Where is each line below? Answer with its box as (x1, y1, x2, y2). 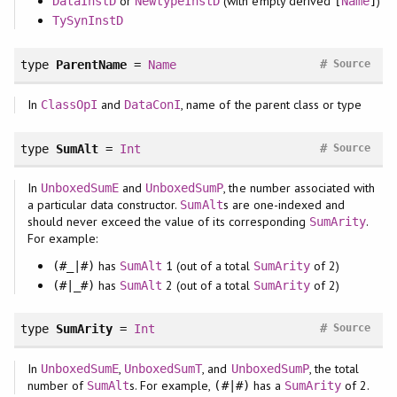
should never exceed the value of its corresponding (27, 214, 309, 230)
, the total (308, 361, 360, 378)
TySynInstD (51, 13, 123, 28)
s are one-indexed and (222, 197, 346, 214)
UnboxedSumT (124, 362, 203, 377)
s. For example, (129, 378, 214, 394)
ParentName (55, 57, 128, 72)
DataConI (124, 97, 182, 112)
